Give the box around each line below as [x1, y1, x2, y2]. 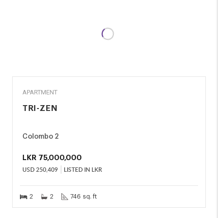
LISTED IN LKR [64, 165, 102, 174]
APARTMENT [22, 89, 57, 96]
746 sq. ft [70, 193, 97, 200]
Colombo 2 [22, 133, 59, 140]
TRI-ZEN [22, 104, 58, 112]
